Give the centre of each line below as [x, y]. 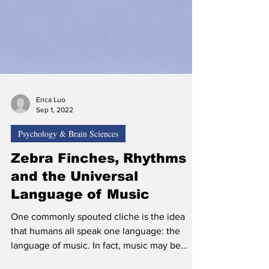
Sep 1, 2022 [55, 128]
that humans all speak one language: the [95, 249]
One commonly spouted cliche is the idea [98, 234]
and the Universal [74, 194]
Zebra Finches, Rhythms [98, 176]
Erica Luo [51, 118]
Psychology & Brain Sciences [68, 152]
